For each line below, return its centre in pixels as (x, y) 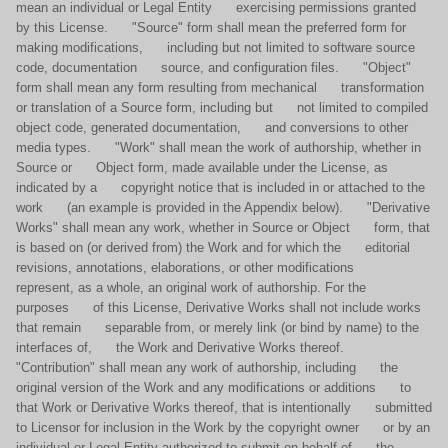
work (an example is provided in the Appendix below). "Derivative (223, 207)
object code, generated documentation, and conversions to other (212, 127)
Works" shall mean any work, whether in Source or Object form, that (223, 227)
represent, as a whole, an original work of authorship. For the (191, 287)
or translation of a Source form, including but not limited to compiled (222, 107)
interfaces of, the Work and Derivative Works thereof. (190, 347)
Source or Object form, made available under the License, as (202, 167)
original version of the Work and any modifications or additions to (213, 387)
